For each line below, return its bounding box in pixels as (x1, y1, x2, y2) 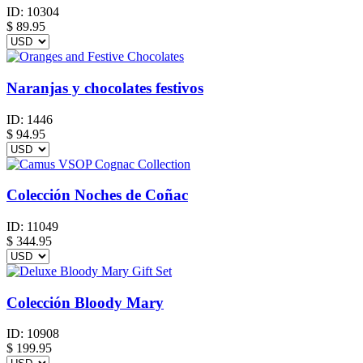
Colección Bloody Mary (6, 293, 164, 311)
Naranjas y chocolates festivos (6, 79, 203, 96)
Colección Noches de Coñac (6, 186, 188, 204)
